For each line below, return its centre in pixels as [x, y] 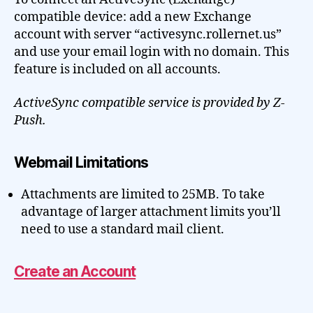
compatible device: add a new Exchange [133, 17]
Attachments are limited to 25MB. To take [143, 194]
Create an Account [75, 271]
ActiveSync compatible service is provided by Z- [150, 103]
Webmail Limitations [81, 162]
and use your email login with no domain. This [152, 52]
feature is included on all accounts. [117, 70]
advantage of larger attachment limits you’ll [151, 212]
